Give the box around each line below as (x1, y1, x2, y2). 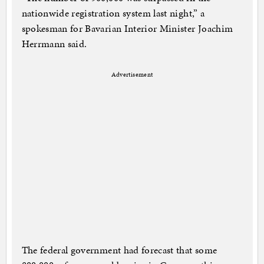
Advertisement (111, 70, 153, 80)
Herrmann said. (21, 37, 87, 51)
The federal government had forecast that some (21, 243, 217, 258)
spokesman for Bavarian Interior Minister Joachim (21, 21, 233, 36)
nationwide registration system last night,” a (21, 6, 205, 21)
